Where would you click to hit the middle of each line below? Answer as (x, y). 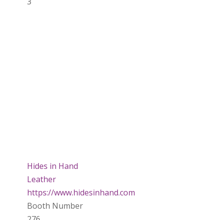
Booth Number (55, 206)
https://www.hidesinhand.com (81, 192)
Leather (41, 179)
